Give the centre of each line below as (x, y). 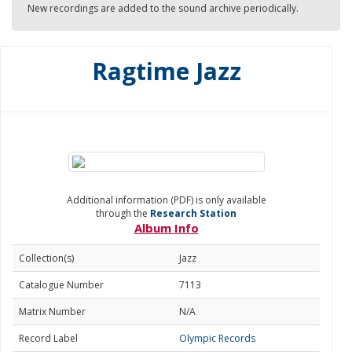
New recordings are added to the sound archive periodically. (163, 8)
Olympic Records (217, 338)
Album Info (166, 228)
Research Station (193, 213)
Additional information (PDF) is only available (166, 200)
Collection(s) (46, 258)
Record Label (48, 338)
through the (123, 213)
